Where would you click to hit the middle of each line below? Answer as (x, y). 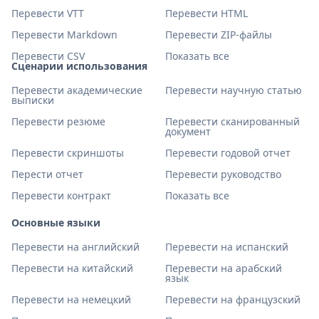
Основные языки (56, 223)
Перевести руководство (223, 174)
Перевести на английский (75, 247)
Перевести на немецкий (71, 299)
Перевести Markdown (64, 35)
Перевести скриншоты (68, 153)
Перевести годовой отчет (228, 153)
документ (188, 131)
